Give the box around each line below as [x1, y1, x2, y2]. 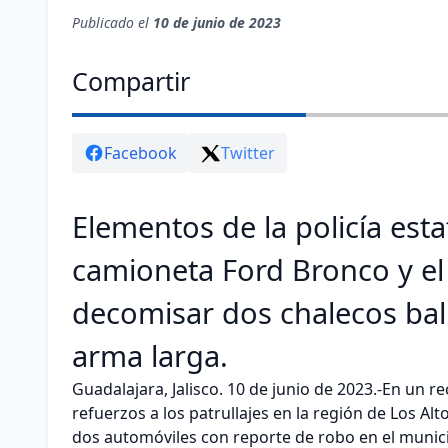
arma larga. [72, 336, 228, 376]
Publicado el [72, 13, 153, 33]
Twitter [221, 142, 275, 165]
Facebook [104, 142, 177, 165]
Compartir [72, 64, 190, 99]
